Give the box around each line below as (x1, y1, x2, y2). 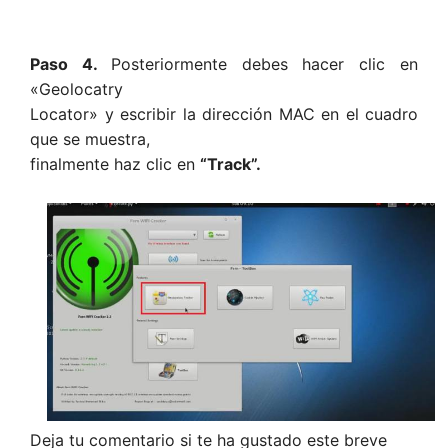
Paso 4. (30, 54, 111, 75)
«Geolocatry (30, 79, 123, 100)
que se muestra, (30, 129, 150, 150)
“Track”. (200, 154, 261, 175)
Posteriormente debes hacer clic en (110, 54, 419, 75)
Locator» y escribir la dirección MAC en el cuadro (30, 104, 418, 125)
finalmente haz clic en (30, 154, 200, 175)
